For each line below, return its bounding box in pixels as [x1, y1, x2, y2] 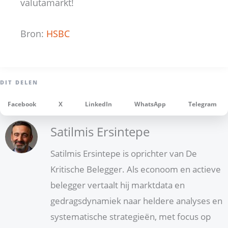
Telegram [188, 99, 217, 108]
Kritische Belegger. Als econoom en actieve [50, 163, 221, 176]
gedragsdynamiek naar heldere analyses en [50, 195, 222, 207]
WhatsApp [134, 99, 166, 108]
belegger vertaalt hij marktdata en [50, 179, 185, 191]
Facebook [8, 99, 36, 108]
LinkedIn [85, 99, 112, 108]
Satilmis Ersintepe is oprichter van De [50, 148, 197, 160]
